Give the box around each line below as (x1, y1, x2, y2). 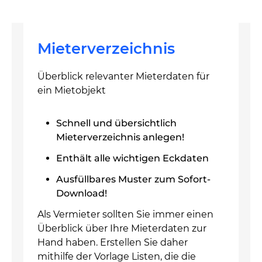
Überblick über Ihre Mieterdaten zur (37, 223, 206, 234)
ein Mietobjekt (37, 85, 106, 96)
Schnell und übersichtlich (56, 118, 177, 129)
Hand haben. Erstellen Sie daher (37, 237, 188, 248)
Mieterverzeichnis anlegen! (56, 132, 184, 143)
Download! (56, 188, 107, 199)
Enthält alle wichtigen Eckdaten (56, 153, 209, 164)
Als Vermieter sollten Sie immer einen (37, 209, 213, 220)
